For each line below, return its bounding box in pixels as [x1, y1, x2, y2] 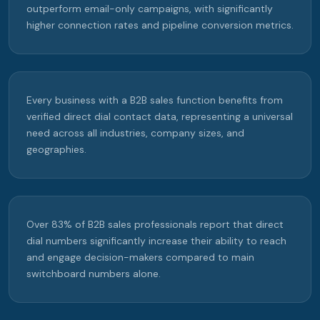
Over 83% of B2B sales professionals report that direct [26, 218, 284, 231]
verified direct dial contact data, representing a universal [26, 110, 293, 124]
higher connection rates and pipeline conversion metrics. [26, 19, 294, 32]
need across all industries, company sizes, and [26, 126, 244, 140]
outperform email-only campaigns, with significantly [26, 2, 273, 16]
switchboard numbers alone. [26, 267, 161, 281]
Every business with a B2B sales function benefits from [26, 94, 283, 107]
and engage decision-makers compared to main [26, 251, 254, 264]
